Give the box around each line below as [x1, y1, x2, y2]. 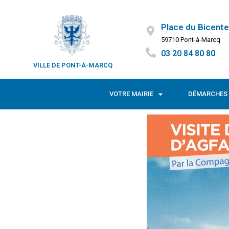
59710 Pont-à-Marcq [161, 36, 220, 43]
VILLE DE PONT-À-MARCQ [33, 61, 112, 69]
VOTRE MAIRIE [109, 90, 153, 98]
